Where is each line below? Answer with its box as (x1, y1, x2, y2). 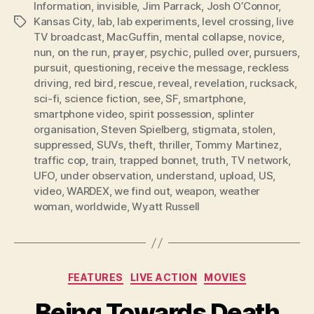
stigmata (191, 123, 237, 137)
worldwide (75, 200, 127, 214)
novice (248, 30, 282, 44)
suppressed (34, 138, 92, 152)
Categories (156, 267, 219, 282)
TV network (231, 153, 288, 168)
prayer (112, 46, 145, 60)
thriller (158, 138, 190, 152)
